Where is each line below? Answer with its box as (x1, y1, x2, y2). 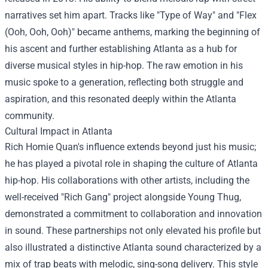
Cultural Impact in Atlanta (5, 126, 112, 137)
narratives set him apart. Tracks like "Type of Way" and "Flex (5, 10, 257, 21)
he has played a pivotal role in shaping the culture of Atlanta (5, 158, 258, 169)
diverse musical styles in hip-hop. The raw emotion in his (5, 60, 243, 71)
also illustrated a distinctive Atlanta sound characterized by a (5, 242, 261, 253)
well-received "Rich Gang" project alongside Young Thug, (5, 191, 241, 203)
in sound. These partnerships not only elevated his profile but (5, 225, 261, 236)
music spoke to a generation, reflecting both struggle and (5, 77, 243, 88)
